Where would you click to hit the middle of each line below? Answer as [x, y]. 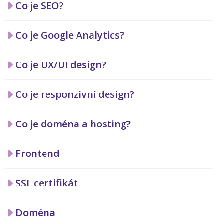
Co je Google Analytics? [70, 35]
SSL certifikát [47, 183]
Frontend [38, 153]
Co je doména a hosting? [73, 124]
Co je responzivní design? [75, 94]
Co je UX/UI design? [61, 65]
